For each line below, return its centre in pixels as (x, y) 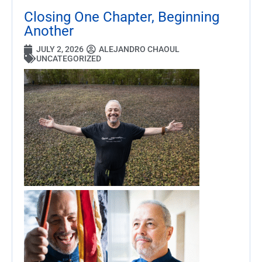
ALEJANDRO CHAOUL (139, 49)
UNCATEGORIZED (69, 58)
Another (49, 31)
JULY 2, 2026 (60, 49)
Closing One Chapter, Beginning (122, 17)
